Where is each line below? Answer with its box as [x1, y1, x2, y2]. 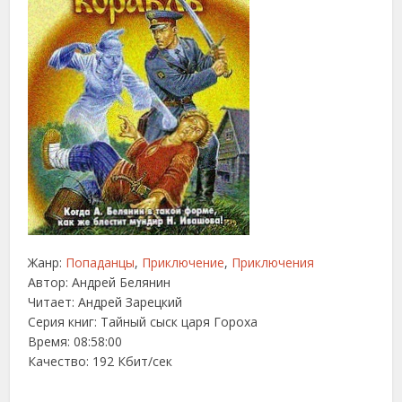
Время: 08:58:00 [28, 333, 123, 350]
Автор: [28, 274, 73, 291]
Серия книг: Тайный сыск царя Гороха [28, 313, 258, 330]
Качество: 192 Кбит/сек [28, 353, 173, 370]
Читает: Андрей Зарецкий [28, 293, 183, 310]
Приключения [232, 254, 315, 271]
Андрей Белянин [72, 274, 171, 291]
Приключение [142, 254, 225, 271]
